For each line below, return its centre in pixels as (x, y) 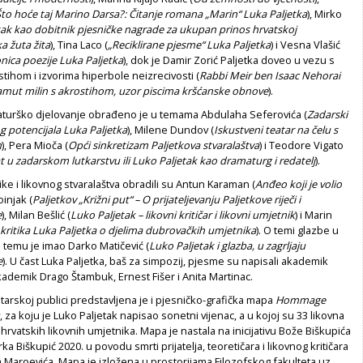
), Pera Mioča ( (35, 145)
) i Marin (314, 215)
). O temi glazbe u (297, 231)
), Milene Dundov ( (171, 130)
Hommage (301, 300)
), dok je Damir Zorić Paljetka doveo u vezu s (229, 60)
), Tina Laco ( (79, 45)
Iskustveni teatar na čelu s (276, 130)
